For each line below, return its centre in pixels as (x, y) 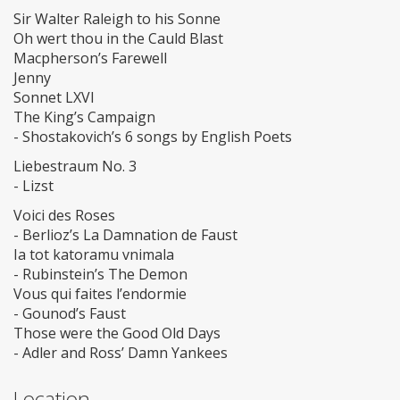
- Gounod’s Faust (70, 314)
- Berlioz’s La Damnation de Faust (125, 235)
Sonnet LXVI (54, 98)
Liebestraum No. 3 (75, 167)
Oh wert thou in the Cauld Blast (118, 39)
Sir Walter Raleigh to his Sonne (117, 19)
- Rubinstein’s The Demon (100, 275)
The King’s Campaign (84, 117)
